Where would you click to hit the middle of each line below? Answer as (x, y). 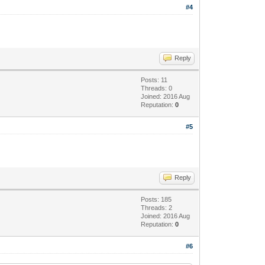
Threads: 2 (157, 207)
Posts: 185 (156, 199)
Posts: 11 (154, 80)
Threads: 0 (157, 88)
